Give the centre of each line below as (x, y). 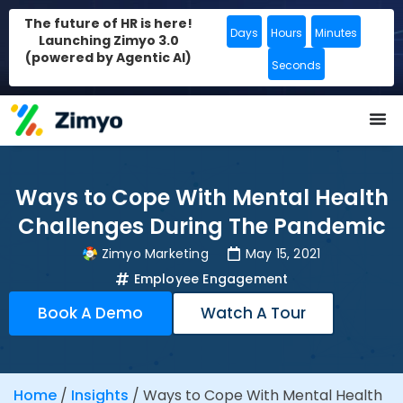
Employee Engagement (211, 279)
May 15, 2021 (283, 254)
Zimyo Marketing (155, 254)
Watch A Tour (253, 313)
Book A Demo (90, 313)
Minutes (336, 33)
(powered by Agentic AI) (108, 58)
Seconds (296, 65)
